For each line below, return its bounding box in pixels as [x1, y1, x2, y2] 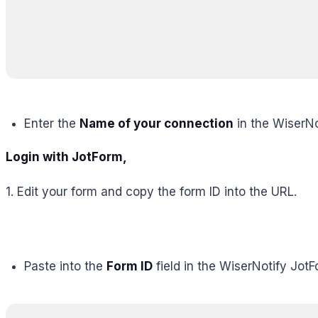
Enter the [23, 116, 79, 131]
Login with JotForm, [6, 150, 127, 165]
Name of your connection [79, 116, 234, 131]
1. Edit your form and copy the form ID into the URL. [6, 184, 297, 199]
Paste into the [23, 258, 106, 273]
